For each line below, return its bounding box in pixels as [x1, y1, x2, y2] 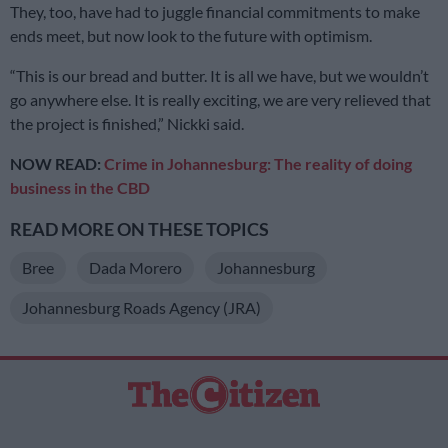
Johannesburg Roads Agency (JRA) [22, 297, 261, 317]
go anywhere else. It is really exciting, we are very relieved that [10, 89, 431, 109]
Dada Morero [89, 257, 182, 277]
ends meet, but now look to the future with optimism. [10, 25, 372, 45]
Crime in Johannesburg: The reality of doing [104, 153, 412, 173]
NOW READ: [10, 153, 104, 173]
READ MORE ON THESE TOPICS [10, 218, 269, 240]
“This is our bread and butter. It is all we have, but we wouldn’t [10, 65, 429, 85]
